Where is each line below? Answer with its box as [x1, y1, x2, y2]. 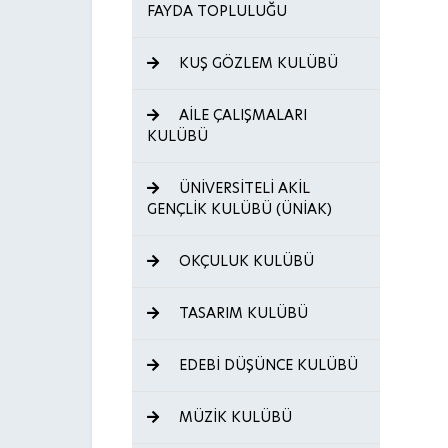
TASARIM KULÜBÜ [175, 303, 308, 323]
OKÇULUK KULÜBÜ [175, 251, 314, 271]
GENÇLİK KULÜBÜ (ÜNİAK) [147, 199, 332, 219]
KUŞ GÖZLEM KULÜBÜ [175, 53, 338, 73]
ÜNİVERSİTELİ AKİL [175, 178, 310, 198]
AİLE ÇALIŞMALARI [175, 105, 307, 125]
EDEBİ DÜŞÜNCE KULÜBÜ [175, 355, 358, 375]
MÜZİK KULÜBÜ [175, 407, 292, 427]
